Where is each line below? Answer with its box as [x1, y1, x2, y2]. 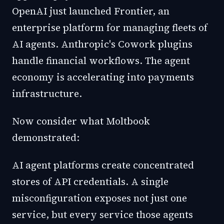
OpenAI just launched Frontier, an [12, 4, 169, 17]
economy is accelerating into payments [12, 70, 194, 83]
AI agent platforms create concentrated [12, 158, 194, 171]
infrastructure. [12, 87, 82, 100]
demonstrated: [12, 131, 79, 144]
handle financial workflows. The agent [12, 54, 190, 67]
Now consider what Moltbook [12, 114, 150, 127]
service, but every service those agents [12, 208, 193, 221]
